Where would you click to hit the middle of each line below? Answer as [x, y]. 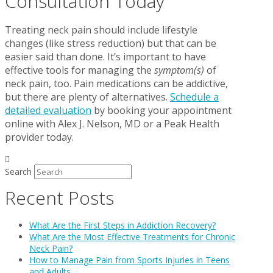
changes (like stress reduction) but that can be [111, 43]
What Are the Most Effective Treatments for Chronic [132, 236]
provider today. [39, 137]
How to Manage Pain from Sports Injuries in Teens [129, 260]
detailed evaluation [48, 110]
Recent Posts [59, 197]
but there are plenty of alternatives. [87, 97]
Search [18, 171]
